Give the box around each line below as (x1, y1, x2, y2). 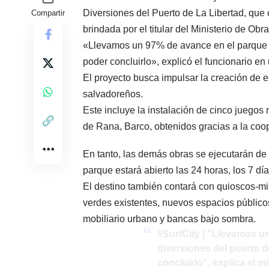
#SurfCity (157, 229, 201, 240)
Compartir (31, 8, 65, 18)
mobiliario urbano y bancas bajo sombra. (83, 214, 256, 225)
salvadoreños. (83, 89, 143, 100)
